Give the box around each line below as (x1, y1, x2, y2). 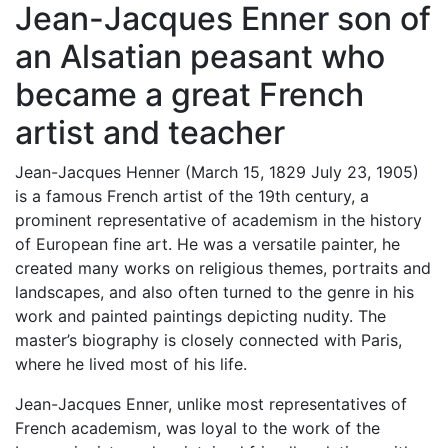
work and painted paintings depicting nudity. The (15, 305, 386, 326)
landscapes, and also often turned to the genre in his (15, 281, 414, 302)
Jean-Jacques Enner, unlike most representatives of (15, 393, 407, 414)
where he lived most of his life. (15, 353, 247, 374)
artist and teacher (15, 112, 285, 152)
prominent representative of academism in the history (15, 209, 422, 230)
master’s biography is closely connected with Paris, (15, 329, 402, 350)
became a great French (15, 74, 364, 114)
